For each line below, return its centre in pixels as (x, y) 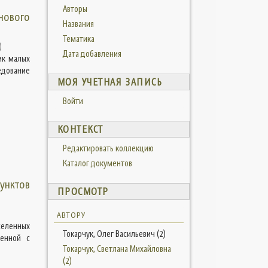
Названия (78, 24)
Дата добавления (92, 54)
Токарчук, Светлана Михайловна (117, 249)
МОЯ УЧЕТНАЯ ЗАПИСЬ (110, 82)
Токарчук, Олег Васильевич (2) (114, 234)
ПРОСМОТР (83, 192)
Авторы (75, 9)
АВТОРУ (71, 215)
